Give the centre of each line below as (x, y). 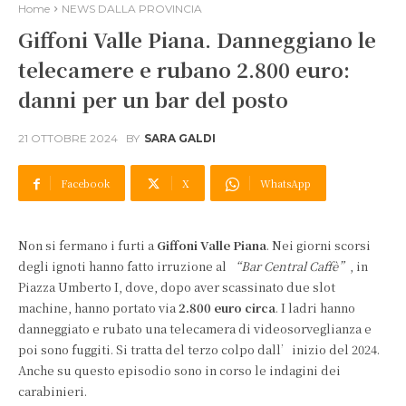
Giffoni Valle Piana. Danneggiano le (197, 39)
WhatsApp (285, 183)
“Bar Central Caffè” (290, 266)
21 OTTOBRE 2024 (68, 139)
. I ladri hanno (315, 308)
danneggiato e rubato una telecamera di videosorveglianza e (195, 329)
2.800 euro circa (227, 308)
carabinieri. (55, 391)
